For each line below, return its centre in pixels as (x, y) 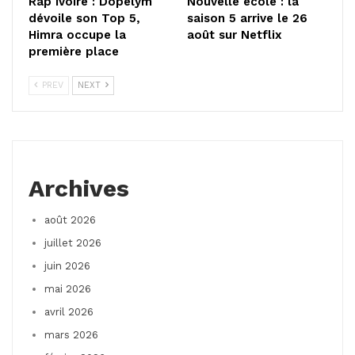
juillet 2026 (73, 242)
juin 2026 (67, 265)
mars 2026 (71, 334)
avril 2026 (69, 311)
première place (74, 51)
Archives (79, 188)
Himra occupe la (77, 34)
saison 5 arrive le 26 (247, 18)
